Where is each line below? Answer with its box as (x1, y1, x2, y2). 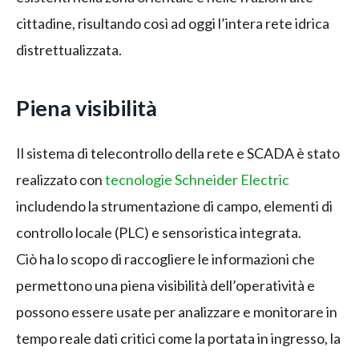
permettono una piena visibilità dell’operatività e (16, 276, 315, 295)
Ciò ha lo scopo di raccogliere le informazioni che (16, 250, 315, 268)
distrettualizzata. (16, 40, 122, 58)
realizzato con (16, 171, 105, 189)
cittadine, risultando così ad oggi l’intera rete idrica (16, 14, 329, 32)
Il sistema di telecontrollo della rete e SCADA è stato (16, 144, 340, 163)
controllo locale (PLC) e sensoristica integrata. (16, 224, 301, 242)
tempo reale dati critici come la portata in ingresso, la (16, 329, 341, 348)
